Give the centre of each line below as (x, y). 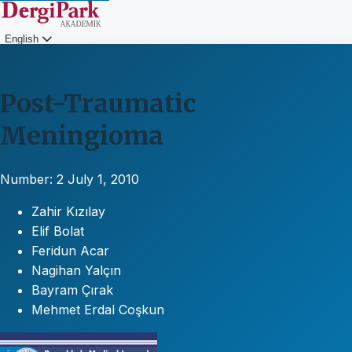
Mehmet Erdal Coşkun (98, 309)
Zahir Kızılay (68, 211)
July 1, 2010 (103, 179)
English (23, 39)
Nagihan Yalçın (76, 270)
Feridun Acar (70, 250)
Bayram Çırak (72, 290)
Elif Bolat (58, 231)
